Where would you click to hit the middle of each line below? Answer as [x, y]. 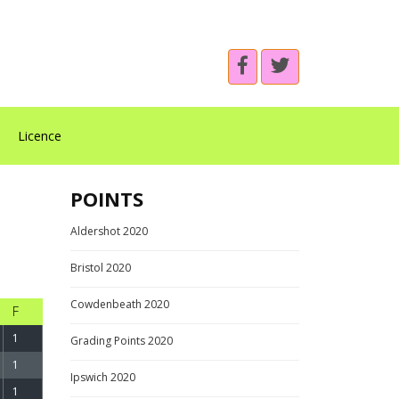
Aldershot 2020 [109, 231]
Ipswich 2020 [102, 377]
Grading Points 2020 [121, 341]
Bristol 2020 [100, 268]
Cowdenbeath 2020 [119, 304]
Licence [39, 136]
